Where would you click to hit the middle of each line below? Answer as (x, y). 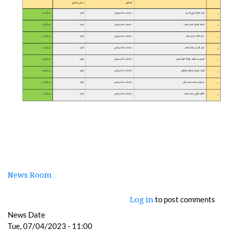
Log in (142, 200)
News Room (30, 175)
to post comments (184, 199)
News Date (26, 215)
